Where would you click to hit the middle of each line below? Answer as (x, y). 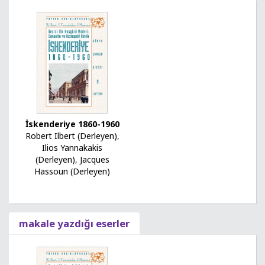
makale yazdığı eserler (74, 224)
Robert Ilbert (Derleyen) (71, 136)
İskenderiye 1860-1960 (72, 124)
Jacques (94, 160)
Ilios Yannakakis (72, 148)
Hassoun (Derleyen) (72, 172)
